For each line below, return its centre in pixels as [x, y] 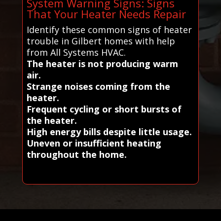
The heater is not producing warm [102, 63]
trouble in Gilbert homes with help [101, 41]
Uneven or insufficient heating [94, 143]
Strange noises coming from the [98, 86]
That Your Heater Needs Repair [106, 14]
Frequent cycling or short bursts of [104, 109]
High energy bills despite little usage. [109, 131]
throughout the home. [76, 154]
